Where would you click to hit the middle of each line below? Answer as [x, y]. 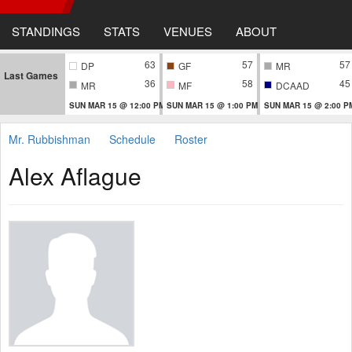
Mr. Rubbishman [49, 139]
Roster [191, 139]
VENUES [188, 31]
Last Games [31, 75]
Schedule [132, 139]
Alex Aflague [75, 175]
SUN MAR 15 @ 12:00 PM [117, 105]
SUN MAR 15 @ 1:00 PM [212, 105]
